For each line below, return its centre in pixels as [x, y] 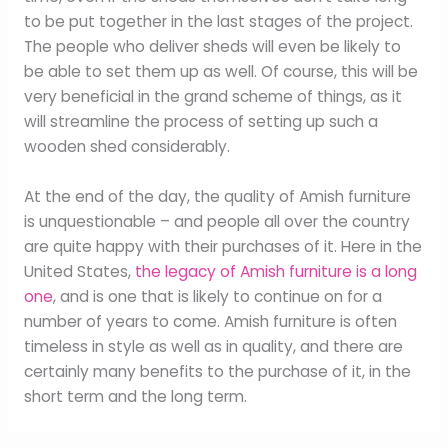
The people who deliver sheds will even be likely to [212, 47]
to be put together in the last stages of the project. [218, 22]
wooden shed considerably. [126, 147]
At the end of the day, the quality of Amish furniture [217, 196]
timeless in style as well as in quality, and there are [213, 346]
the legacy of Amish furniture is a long [275, 271]
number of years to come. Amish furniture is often [210, 321]
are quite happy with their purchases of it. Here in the [222, 246]
